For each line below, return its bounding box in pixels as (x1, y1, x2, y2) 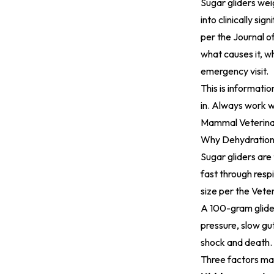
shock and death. (201, 236, 272, 248)
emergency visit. (201, 65, 268, 77)
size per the (201, 185, 251, 197)
